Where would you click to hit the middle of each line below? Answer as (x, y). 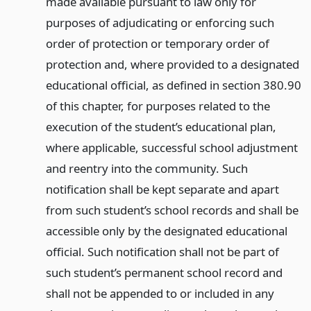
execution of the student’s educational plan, (161, 127)
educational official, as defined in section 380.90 (173, 85)
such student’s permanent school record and (164, 273)
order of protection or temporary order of (157, 44)
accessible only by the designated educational (166, 231)
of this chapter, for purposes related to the (158, 106)
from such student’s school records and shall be (172, 210)
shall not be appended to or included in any (160, 294)
